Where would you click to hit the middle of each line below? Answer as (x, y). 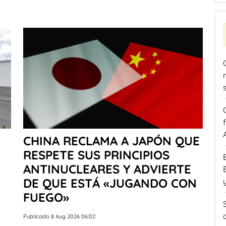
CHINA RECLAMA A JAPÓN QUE (111, 140)
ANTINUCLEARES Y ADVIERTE (107, 169)
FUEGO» (46, 197)
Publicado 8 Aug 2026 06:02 (59, 216)
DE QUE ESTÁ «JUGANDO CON (110, 183)
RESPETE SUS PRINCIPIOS (96, 155)
